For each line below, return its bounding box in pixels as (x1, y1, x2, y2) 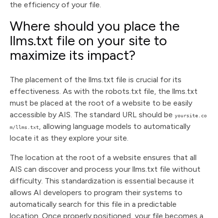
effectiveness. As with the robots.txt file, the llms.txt (10, 87, 198, 96)
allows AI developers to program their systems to (10, 188, 182, 197)
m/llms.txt (10, 125, 39, 130)
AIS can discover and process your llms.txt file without (10, 164, 200, 174)
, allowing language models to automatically (39, 122, 190, 131)
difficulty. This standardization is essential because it (10, 176, 194, 185)
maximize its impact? (10, 47, 136, 63)
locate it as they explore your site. (10, 133, 128, 143)
